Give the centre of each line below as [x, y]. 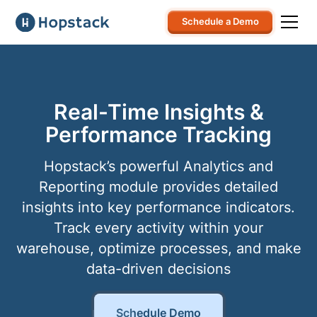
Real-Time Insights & [158, 111]
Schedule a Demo [220, 22]
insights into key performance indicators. [158, 208]
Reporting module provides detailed [158, 187]
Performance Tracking [158, 134]
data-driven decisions [158, 269]
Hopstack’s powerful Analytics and [158, 167]
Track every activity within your [158, 228]
